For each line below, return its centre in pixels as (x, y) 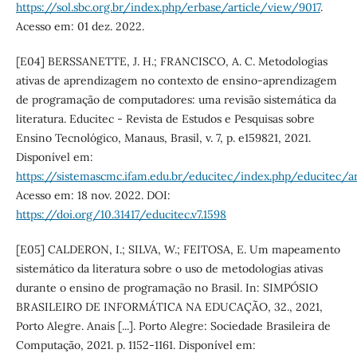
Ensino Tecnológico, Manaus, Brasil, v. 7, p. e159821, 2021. (163, 138)
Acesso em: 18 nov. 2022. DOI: (93, 196)
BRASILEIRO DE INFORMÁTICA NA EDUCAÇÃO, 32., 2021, (169, 307)
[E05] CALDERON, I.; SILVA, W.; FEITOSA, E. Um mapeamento (178, 250)
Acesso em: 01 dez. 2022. (80, 27)
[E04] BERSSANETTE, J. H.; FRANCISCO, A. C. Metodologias (171, 62)
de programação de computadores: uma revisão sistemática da (176, 100)
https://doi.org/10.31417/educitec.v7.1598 (121, 215)
